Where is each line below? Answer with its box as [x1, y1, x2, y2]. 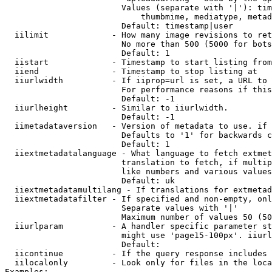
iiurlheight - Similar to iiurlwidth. [5, 103, 228, 112]
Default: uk [5, 176, 175, 185]
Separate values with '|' [5, 203, 238, 212]
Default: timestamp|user [5, 21, 233, 30]
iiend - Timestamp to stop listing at [5, 67, 257, 76]
